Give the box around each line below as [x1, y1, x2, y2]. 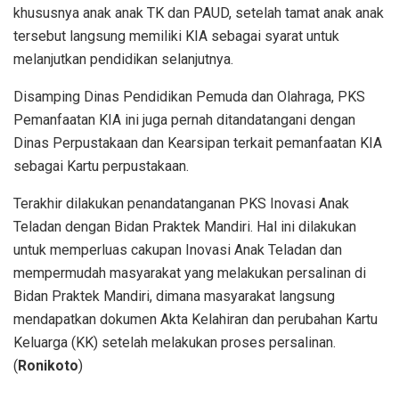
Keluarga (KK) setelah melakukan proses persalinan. [13, 333, 336, 351]
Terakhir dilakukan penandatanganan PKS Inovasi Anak [13, 194, 349, 212]
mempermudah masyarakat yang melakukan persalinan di [13, 264, 366, 281]
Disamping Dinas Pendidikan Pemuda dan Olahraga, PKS [13, 87, 365, 105]
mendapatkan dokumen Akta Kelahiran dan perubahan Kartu [13, 310, 378, 328]
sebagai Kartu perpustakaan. [13, 157, 189, 175]
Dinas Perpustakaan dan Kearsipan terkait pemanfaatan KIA [13, 134, 382, 151]
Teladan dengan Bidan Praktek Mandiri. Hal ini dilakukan [13, 217, 356, 235]
